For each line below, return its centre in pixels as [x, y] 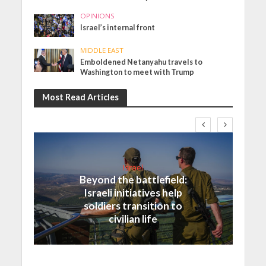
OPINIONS [98, 15]
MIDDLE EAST [102, 50]
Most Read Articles [80, 97]
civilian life [133, 219]
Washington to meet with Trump [137, 72]
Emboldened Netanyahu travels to [142, 62]
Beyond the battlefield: [133, 180]
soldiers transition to [133, 206]
